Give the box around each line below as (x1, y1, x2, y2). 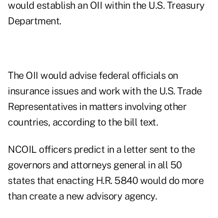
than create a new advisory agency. (8, 190, 157, 202)
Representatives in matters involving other (8, 101, 186, 113)
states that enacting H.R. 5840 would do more (8, 175, 203, 187)
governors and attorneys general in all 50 (8, 159, 182, 171)
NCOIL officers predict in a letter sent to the (8, 144, 195, 156)
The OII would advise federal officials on (8, 70, 178, 82)
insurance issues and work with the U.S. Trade (8, 85, 202, 97)
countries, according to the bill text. (8, 116, 158, 128)
